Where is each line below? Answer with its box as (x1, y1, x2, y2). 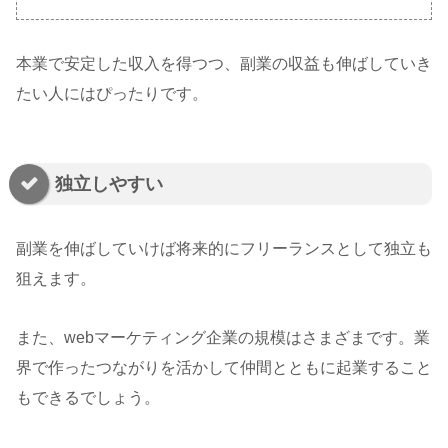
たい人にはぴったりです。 (16, 85, 208, 103)
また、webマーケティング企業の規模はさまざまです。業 (16, 329, 430, 347)
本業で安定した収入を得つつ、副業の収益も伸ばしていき (16, 55, 432, 73)
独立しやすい (55, 174, 163, 195)
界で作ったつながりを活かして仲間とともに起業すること (16, 359, 432, 377)
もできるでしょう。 (16, 389, 160, 407)
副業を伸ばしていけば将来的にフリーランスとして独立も (16, 240, 432, 258)
